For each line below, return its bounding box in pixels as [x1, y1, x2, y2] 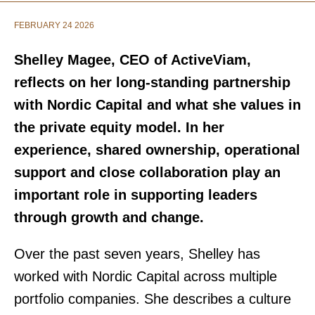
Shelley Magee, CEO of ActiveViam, [14, 52, 251, 67]
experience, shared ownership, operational [14, 142, 300, 157]
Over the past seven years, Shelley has [14, 246, 260, 262]
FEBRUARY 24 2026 [14, 20, 94, 30]
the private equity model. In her [14, 120, 224, 135]
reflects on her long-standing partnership [14, 75, 290, 90]
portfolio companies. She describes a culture [14, 291, 291, 307]
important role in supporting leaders [14, 187, 257, 202]
